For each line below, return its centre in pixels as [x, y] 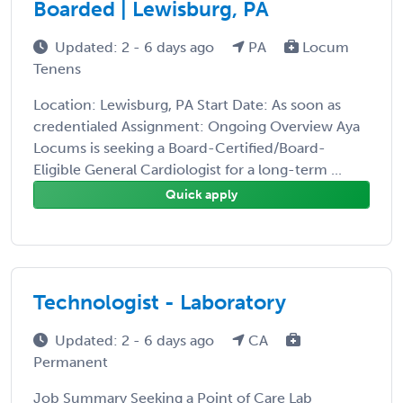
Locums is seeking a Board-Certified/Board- [179, 148]
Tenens [57, 68]
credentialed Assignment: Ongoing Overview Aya [197, 126]
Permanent [71, 362]
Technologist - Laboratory [160, 302]
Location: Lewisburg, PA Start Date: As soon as [187, 104]
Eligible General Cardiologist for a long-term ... [188, 169]
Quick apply [201, 194]
